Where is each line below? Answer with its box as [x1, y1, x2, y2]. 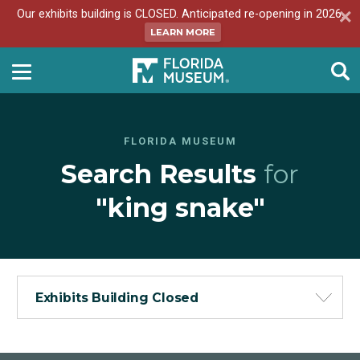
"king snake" [95, 191, 265, 223]
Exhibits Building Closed [35, 289, 199, 305]
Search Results [61, 157, 264, 190]
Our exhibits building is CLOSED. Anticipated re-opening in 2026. [16, 7, 344, 21]
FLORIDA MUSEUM [123, 134, 237, 147]
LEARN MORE [150, 26, 216, 38]
